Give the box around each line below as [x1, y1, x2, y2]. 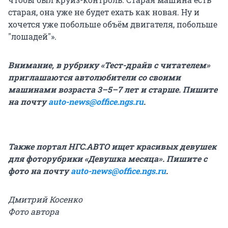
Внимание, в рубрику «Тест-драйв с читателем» [8, 59, 210, 70]
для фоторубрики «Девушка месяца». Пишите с [8, 153, 207, 164]
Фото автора [8, 206, 59, 217]
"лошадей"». [8, 31, 56, 42]
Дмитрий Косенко [8, 193, 82, 205]
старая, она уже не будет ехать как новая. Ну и [8, 6, 199, 17]
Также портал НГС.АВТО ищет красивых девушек [8, 140, 216, 152]
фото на [8, 165, 41, 176]
